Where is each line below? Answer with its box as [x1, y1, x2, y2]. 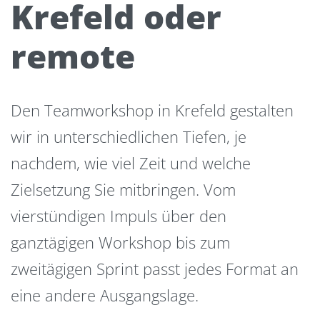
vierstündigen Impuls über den [11, 205, 226, 227]
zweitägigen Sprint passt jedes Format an [11, 258, 299, 280]
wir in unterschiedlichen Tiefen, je [11, 126, 246, 148]
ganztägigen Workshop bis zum [11, 231, 230, 254]
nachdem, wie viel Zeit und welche [11, 152, 251, 174]
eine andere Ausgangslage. [11, 284, 199, 306]
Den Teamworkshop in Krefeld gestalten [11, 99, 294, 121]
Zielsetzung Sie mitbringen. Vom [11, 179, 236, 201]
